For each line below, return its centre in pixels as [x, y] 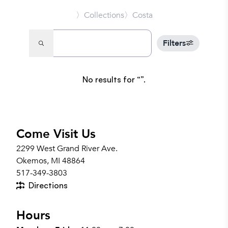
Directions [48, 185]
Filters [174, 43]
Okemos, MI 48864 [51, 161]
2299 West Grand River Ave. [67, 148]
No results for [110, 79]
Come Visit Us [56, 134]
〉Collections [100, 15]
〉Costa [138, 15]
